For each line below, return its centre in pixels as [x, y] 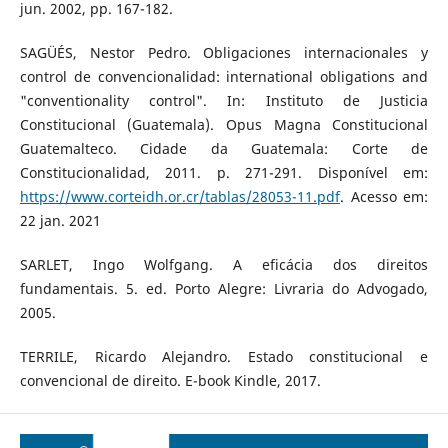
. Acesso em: [384, 197]
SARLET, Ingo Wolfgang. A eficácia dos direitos [224, 265]
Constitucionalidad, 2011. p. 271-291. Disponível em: [224, 173]
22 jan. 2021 [60, 221]
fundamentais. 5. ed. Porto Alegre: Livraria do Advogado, [224, 289]
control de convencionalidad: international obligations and [224, 77]
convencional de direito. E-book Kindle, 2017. [170, 381]
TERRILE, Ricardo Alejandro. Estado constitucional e [224, 357]
